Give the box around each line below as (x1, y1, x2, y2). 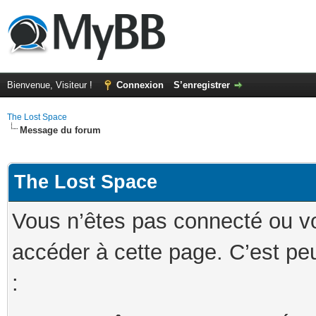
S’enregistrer (174, 80, 230, 90)
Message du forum (20, 125, 101, 135)
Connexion (116, 80, 164, 90)
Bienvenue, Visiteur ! (7, 80, 95, 90)
